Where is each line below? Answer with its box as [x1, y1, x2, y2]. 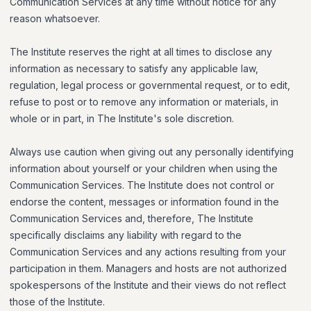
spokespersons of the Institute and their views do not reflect [10, 279, 286, 291]
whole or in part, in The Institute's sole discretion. [10, 112, 234, 124]
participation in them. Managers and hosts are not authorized [10, 262, 287, 274]
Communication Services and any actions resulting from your [10, 246, 286, 258]
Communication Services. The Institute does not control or [10, 179, 274, 191]
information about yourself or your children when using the [10, 162, 278, 174]
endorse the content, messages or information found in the [10, 196, 279, 208]
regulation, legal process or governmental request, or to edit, [10, 79, 290, 91]
